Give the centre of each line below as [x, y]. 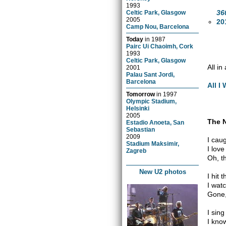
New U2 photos [162, 172]
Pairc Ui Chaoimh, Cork [160, 46]
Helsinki [138, 108]
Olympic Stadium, [152, 101]
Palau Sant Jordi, [151, 74]
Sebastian [141, 129]
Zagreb [136, 150]
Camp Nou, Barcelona [158, 26]
